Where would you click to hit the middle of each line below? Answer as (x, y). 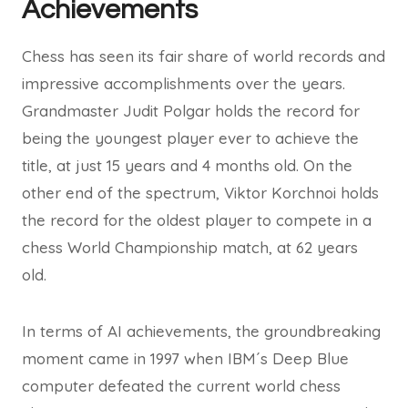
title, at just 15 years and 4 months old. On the (187, 165)
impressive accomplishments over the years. (184, 83)
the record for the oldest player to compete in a (197, 220)
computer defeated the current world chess (181, 386)
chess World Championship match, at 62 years (190, 247)
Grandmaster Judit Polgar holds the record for (191, 111)
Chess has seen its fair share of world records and (204, 56)
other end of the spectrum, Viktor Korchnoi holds (200, 193)
